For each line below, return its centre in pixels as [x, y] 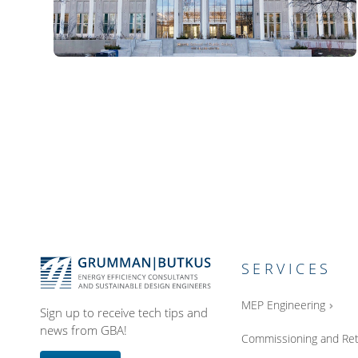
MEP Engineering [283, 305]
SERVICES [286, 269]
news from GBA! [84, 330]
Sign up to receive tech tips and [124, 312]
